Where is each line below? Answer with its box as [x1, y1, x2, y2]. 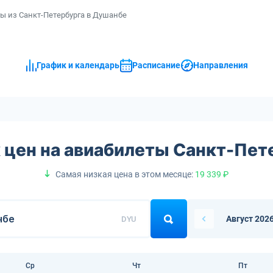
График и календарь [36, 60, 119, 71]
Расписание [132, 60, 180, 71]
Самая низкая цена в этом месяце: [55, 169, 195, 179]
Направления [193, 60, 248, 71]
